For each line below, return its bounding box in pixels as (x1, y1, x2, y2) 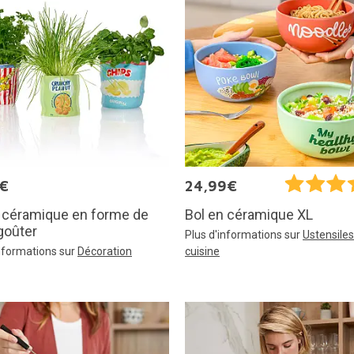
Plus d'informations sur (185, 228, 303, 242)
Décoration (77, 244, 132, 258)
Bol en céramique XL (185, 206, 313, 224)
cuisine (185, 245, 220, 258)
